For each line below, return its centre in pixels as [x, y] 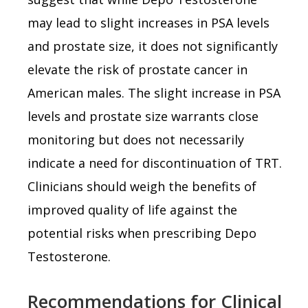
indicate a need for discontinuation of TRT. [155, 163]
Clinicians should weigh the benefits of [142, 186]
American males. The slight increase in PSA [154, 92]
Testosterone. [69, 256]
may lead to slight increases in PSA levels [148, 22]
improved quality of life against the [132, 209]
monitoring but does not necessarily [136, 139]
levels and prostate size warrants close [143, 116]
